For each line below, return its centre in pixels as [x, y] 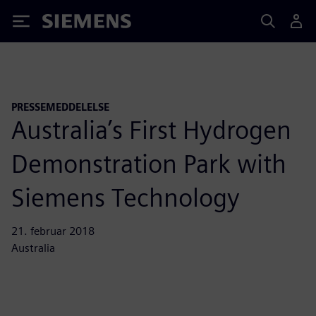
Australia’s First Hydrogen [151, 129]
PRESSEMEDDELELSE [60, 107]
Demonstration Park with [149, 163]
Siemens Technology [126, 197]
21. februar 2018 [53, 231]
